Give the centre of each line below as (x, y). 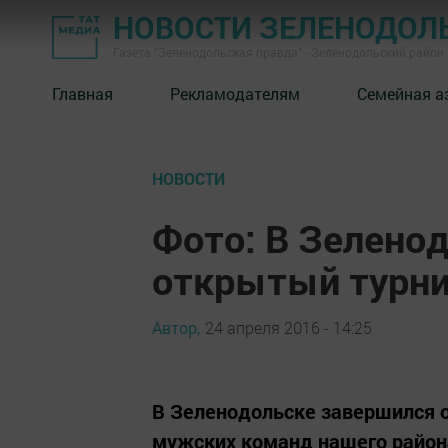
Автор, (176, 327)
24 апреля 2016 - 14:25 (288, 327)
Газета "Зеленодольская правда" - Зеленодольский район (278, 52)
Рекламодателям (235, 93)
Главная (82, 93)
